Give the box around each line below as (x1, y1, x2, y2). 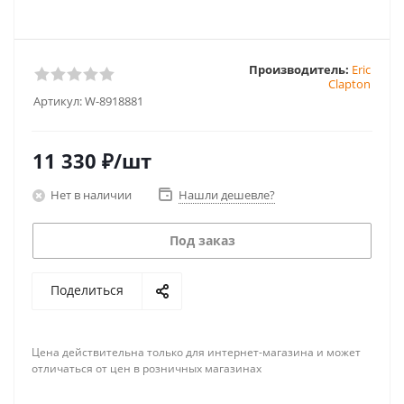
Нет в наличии (50, 186, 132, 203)
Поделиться (50, 281, 124, 298)
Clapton (328, 76, 371, 92)
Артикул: (33, 93, 82, 109)
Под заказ (169, 232, 235, 249)
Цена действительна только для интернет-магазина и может (32, 344, 361, 360)
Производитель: (249, 61, 349, 78)
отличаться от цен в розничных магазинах (32, 361, 262, 376)
